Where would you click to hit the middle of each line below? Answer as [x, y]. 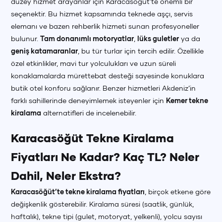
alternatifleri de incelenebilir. [89, 113]
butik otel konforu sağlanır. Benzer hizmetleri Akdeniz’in [104, 88]
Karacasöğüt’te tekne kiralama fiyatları [78, 192]
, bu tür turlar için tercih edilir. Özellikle [141, 51]
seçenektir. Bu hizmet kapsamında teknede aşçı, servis [102, 14]
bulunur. [26, 38]
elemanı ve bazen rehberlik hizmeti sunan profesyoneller [105, 26]
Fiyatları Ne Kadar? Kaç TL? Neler [105, 157]
